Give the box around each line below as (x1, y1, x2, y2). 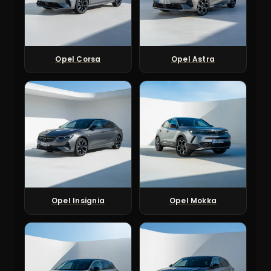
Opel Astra (171, 54, 215, 65)
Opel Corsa (55, 54, 101, 65)
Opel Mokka (169, 195, 217, 206)
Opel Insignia (51, 195, 105, 206)
